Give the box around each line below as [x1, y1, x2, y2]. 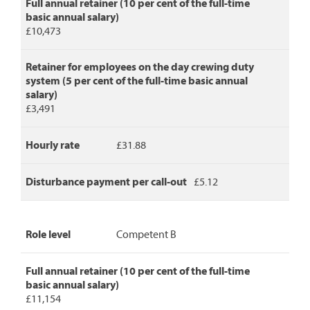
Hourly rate [26, 139, 80, 152]
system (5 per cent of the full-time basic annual [26, 75, 248, 88]
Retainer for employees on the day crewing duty [26, 61, 255, 74]
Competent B [116, 228, 176, 241]
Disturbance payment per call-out [26, 175, 188, 188]
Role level [26, 228, 71, 241]
